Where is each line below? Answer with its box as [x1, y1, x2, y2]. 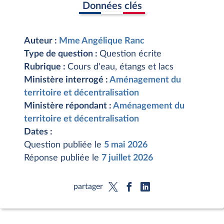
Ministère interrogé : [24, 75, 109, 84]
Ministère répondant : [24, 101, 113, 110]
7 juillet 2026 [101, 153, 153, 162]
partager [73, 182, 103, 190]
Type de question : [24, 49, 99, 58]
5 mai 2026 [104, 140, 147, 149]
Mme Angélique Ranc [59, 36, 144, 45]
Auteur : [24, 36, 59, 45]
